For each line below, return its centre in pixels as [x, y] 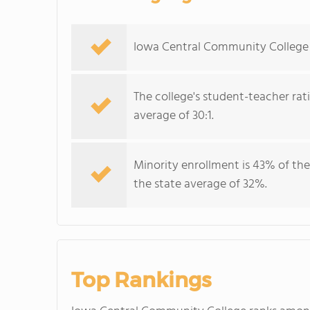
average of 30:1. [174, 116]
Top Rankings [141, 280]
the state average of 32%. [200, 184]
